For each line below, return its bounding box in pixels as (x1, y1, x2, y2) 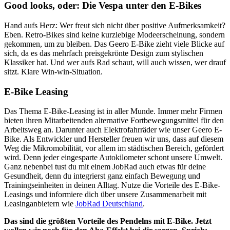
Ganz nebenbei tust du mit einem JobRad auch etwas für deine (4, 162, 206, 171)
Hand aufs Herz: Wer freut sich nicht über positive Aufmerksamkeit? (4, 21, 225, 30)
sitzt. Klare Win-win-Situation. (4, 67, 103, 76)
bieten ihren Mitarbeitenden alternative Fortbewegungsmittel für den (4, 116, 224, 125)
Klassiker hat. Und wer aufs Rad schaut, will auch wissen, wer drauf (4, 57, 226, 67)
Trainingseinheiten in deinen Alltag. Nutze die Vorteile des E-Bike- (4, 181, 220, 190)
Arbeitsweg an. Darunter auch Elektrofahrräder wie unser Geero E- (4, 125, 222, 135)
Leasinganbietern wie (4, 199, 75, 208)
